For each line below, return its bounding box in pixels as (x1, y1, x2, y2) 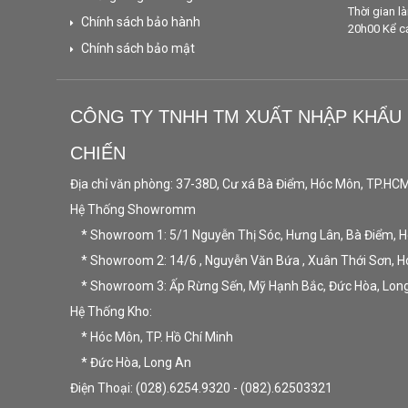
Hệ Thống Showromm (70, 202, 196, 218)
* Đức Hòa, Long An (70, 355, 191, 371)
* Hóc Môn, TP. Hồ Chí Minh (70, 330, 233, 345)
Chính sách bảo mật (81, 41, 195, 56)
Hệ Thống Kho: (70, 304, 152, 320)
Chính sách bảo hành (81, 15, 200, 30)
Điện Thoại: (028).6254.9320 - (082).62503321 (70, 381, 335, 396)
